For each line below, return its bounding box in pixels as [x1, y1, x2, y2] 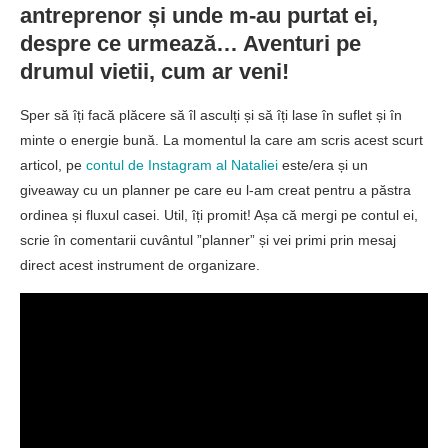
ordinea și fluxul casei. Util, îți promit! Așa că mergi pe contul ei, [20, 207, 418, 224]
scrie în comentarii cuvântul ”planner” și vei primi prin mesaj [20, 232, 396, 249]
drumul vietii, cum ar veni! [20, 59, 289, 85]
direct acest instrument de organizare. [20, 257, 260, 274]
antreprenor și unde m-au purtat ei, [20, 3, 378, 29]
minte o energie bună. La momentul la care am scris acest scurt [20, 132, 423, 149]
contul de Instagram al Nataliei [86, 157, 278, 174]
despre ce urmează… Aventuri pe [20, 31, 361, 57]
